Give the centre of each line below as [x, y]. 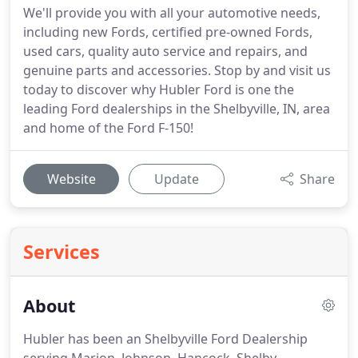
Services [62, 252]
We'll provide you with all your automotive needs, [172, 13]
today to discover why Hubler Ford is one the [159, 89]
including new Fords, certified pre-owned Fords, [168, 32]
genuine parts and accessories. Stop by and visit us [177, 70]
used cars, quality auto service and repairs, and [165, 51]
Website [71, 179]
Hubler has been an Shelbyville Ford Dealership [165, 339]
